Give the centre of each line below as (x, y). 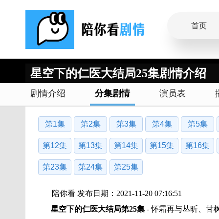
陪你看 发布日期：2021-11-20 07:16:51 (117, 193)
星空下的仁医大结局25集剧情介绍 (118, 73)
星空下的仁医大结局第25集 (98, 209)
